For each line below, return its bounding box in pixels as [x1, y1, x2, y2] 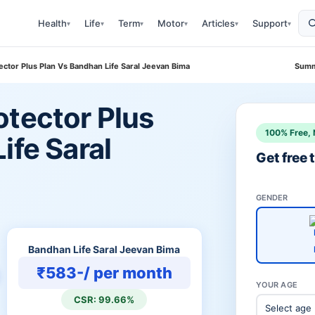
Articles [202, 18, 235, 29]
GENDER [255, 193, 288, 202]
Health [38, 18, 67, 29]
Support [252, 18, 288, 29]
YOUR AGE [255, 280, 297, 290]
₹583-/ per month [36, 264, 172, 282]
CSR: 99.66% [74, 294, 135, 305]
